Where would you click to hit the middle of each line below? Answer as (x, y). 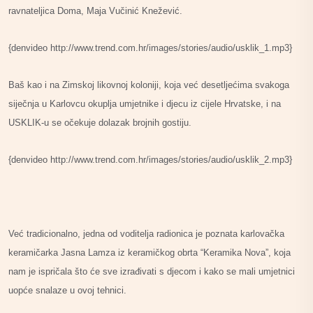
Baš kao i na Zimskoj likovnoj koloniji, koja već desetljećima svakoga (149, 85)
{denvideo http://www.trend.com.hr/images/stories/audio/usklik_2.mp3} (150, 159)
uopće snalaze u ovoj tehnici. (67, 290)
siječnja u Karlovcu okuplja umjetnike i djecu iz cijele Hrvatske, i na (145, 103)
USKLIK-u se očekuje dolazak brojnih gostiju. (100, 122)
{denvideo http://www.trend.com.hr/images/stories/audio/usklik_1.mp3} (150, 48)
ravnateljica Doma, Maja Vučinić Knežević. (95, 10)
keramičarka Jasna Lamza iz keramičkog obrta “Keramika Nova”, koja (150, 252)
